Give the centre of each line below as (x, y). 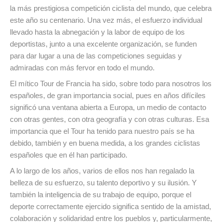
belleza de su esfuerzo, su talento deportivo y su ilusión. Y (103, 183)
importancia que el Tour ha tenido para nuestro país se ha (102, 131)
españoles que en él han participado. (69, 155)
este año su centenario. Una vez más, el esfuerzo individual (106, 20)
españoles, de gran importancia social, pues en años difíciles (108, 96)
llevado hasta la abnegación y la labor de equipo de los (97, 32)
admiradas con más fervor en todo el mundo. (82, 68)
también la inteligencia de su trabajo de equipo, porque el (101, 195)
